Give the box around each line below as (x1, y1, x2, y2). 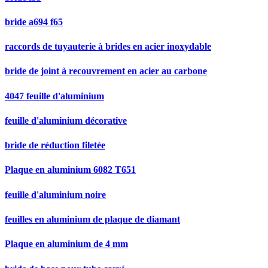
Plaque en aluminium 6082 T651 (5, 165, 136, 175)
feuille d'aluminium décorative (5, 115, 127, 126)
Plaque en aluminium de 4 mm (5, 239, 128, 249)
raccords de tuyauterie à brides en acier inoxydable (5, 41, 211, 52)
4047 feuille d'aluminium (5, 90, 104, 101)
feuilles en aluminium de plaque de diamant (5, 214, 180, 224)
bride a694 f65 (5, 16, 63, 27)
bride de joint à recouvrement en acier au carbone (5, 66, 207, 77)
